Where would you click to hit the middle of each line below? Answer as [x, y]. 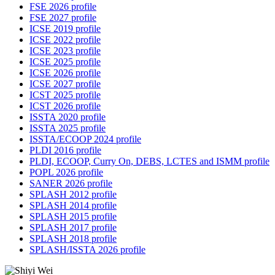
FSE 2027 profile [63, 18]
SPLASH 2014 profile [73, 206]
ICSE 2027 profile [65, 84]
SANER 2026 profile [71, 184]
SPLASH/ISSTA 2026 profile [87, 250]
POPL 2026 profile [66, 172]
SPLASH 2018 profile [73, 239]
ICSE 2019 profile [65, 29]
